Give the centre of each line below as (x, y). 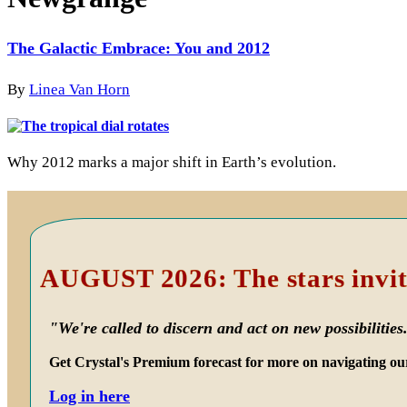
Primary (46, 228)
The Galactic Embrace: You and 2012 (139, 48)
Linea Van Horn (79, 89)
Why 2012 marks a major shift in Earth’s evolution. (172, 162)
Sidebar (43, 253)
